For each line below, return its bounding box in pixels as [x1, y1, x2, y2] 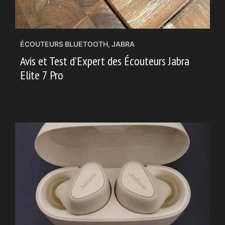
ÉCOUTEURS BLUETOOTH [20, 40, 108, 48]
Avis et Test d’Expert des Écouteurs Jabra [20, 53, 189, 69]
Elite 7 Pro [20, 67, 63, 83]
